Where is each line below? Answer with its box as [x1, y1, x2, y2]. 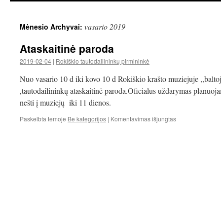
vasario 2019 [84, 21, 125, 32]
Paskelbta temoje [20, 114, 66, 123]
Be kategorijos [68, 114, 106, 123]
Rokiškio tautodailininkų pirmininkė [56, 57, 149, 65]
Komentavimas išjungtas [110, 114, 176, 123]
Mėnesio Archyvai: [20, 22, 84, 32]
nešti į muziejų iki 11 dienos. [20, 97, 111, 108]
